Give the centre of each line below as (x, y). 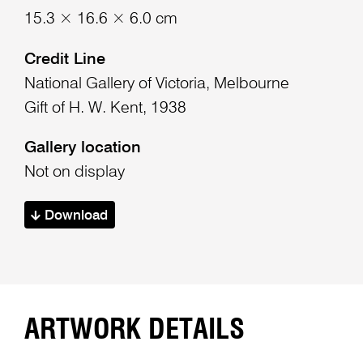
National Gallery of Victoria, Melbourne (156, 84)
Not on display (74, 173)
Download (75, 216)
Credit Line (64, 60)
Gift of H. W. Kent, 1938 (105, 108)
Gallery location (82, 149)
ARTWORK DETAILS (134, 331)
